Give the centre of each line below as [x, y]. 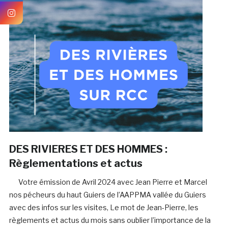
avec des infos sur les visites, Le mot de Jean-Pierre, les [104, 208]
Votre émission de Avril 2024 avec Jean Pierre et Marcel [108, 182]
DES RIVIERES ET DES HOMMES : [88, 149]
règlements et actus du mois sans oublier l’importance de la [110, 220]
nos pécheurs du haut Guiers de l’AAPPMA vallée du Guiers [107, 195]
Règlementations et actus [76, 164]
